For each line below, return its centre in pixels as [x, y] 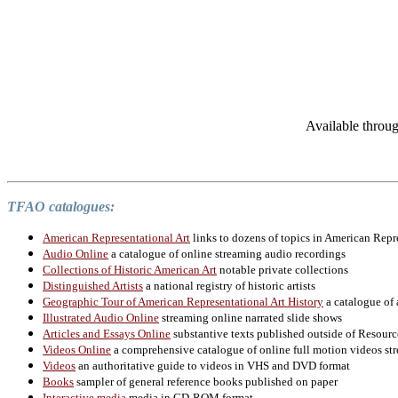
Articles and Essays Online [107, 334]
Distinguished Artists [93, 286]
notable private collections [283, 270]
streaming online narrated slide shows [251, 318]
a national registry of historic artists [229, 286]
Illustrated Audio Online [101, 318]
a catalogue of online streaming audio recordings [227, 254]
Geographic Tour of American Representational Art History [183, 302]
